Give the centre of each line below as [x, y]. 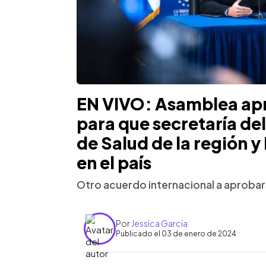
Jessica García [159, 224]
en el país [114, 162]
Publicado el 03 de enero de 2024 [176, 234]
